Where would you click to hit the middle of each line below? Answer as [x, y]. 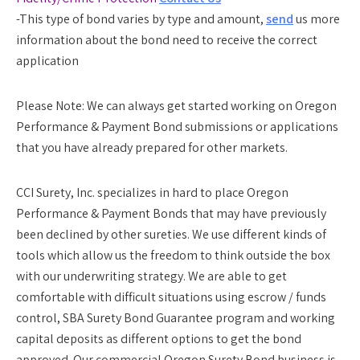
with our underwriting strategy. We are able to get [151, 276]
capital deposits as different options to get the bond [159, 339]
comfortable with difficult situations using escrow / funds [171, 297]
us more [317, 19]
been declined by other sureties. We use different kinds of [171, 234]
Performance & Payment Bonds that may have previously [171, 213]
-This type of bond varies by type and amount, [141, 19]
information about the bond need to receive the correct [167, 40]
